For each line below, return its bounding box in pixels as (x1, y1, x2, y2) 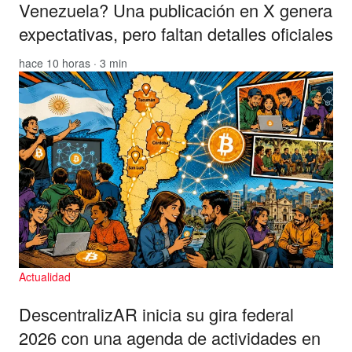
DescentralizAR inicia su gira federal (19, 301, 294, 326)
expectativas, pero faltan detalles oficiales (19, 20, 333, 46)
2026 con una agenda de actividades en (19, 324, 321, 350)
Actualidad (19, 268, 71, 284)
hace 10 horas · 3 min (19, 54, 127, 71)
